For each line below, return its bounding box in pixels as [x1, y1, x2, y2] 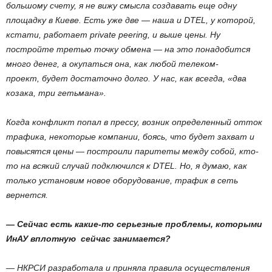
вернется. [6, 190, 48, 200]
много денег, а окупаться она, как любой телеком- [6, 59, 219, 69]
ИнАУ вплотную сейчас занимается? [6, 234, 171, 243]
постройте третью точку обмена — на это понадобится [6, 44, 250, 54]
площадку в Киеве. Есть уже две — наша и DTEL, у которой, [6, 15, 256, 25]
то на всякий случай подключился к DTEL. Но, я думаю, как [6, 161, 247, 171]
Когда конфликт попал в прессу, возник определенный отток [6, 117, 262, 127]
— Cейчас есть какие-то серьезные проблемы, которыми [6, 219, 262, 229]
